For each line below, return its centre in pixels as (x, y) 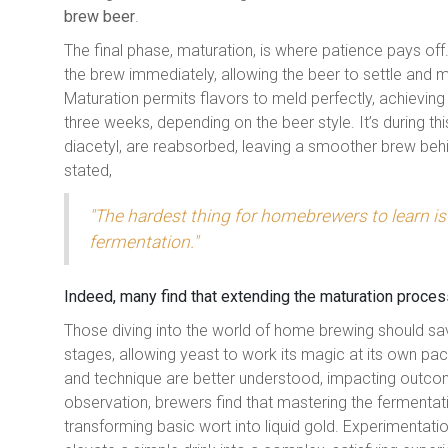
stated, (88, 171)
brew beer (99, 17)
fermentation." (143, 242)
